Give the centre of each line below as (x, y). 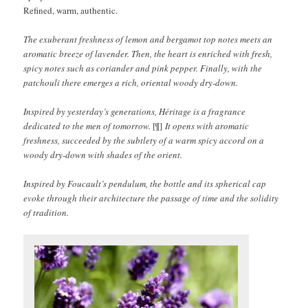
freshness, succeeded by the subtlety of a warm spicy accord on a (144, 140)
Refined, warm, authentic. (71, 10)
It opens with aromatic (206, 125)
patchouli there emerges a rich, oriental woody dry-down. (131, 82)
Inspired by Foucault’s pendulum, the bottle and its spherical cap (145, 184)
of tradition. (46, 213)
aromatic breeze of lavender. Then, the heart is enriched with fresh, (148, 53)
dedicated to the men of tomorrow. (88, 125)
